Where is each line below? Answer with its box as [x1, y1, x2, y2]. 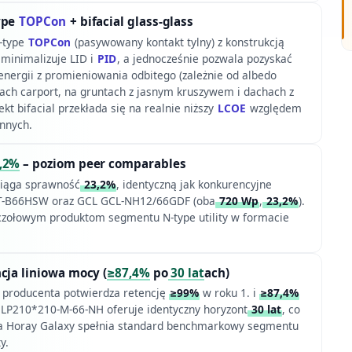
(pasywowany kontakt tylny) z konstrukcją [71, 34, 284, 49]
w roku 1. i [199, 285, 259, 301]
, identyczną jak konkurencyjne [115, 176, 272, 192]
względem [246, 100, 302, 115]
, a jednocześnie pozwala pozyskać [116, 50, 292, 66]
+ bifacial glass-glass [66, 13, 194, 30]
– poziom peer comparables [20, 156, 186, 172]
